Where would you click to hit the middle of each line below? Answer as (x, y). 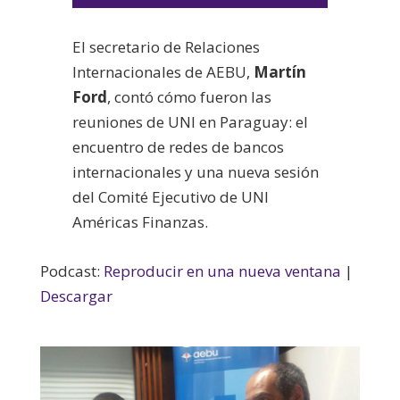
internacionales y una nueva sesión (195, 171)
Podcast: (71, 271)
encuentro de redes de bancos (178, 146)
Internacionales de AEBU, (162, 71)
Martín (279, 71)
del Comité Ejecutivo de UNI (170, 196)
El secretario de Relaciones (166, 46)
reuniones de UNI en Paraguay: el (190, 121)
